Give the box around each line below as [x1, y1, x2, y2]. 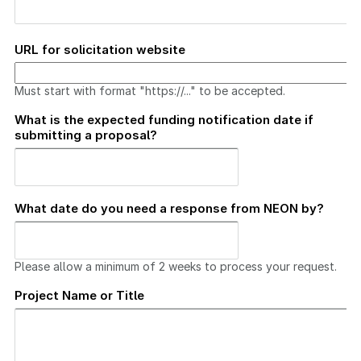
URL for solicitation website [15, 41, 185, 57]
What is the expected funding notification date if [15, 111, 313, 127]
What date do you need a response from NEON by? [15, 200, 324, 216]
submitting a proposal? [15, 127, 157, 143]
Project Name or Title [15, 287, 144, 303]
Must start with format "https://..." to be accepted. [15, 83, 285, 98]
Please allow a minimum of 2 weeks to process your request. [15, 259, 337, 273]
